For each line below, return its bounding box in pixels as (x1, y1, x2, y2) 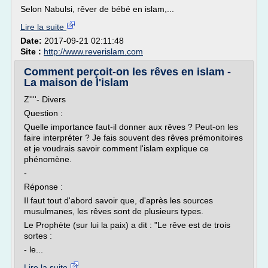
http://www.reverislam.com (44, 47, 143, 56)
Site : (20, 47, 44, 56)
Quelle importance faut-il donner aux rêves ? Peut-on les (24, 122, 238, 132)
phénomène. (24, 154, 72, 164)
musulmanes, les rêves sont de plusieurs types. (24, 206, 203, 216)
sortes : (24, 231, 52, 240)
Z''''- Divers (24, 95, 66, 104)
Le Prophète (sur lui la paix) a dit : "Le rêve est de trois (24, 220, 230, 230)
